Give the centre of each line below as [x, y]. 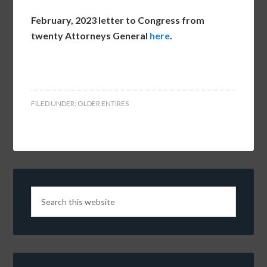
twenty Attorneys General [91, 36]
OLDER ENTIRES [103, 104]
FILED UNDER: [55, 104]
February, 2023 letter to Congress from [118, 20]
